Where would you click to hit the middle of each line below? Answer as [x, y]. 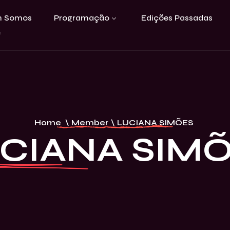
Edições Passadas [177, 18]
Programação [81, 18]
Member [90, 122]
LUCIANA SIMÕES [155, 122]
